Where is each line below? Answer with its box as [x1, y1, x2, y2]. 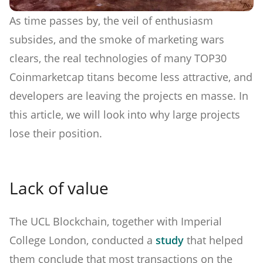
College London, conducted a [9, 232, 156, 247]
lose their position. [9, 126, 102, 140]
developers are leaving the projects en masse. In [9, 88, 248, 103]
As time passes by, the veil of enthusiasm [9, 13, 213, 28]
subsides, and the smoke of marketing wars [9, 32, 224, 46]
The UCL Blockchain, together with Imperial [9, 214, 222, 228]
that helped [184, 232, 243, 247]
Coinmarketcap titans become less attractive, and [9, 69, 252, 84]
